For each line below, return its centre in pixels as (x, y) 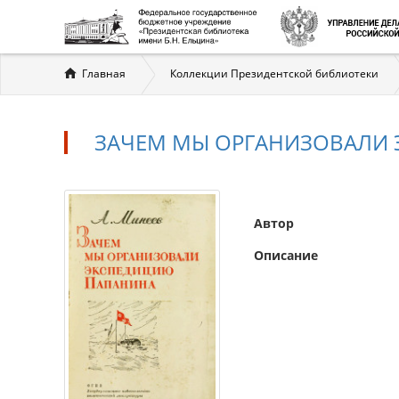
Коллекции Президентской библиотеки (274, 73)
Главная (104, 73)
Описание (286, 255)
